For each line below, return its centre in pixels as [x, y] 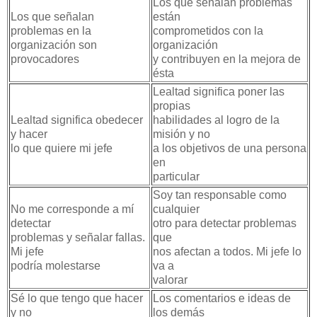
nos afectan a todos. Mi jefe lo [227, 251]
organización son [54, 45]
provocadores [45, 59]
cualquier [176, 209]
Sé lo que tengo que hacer [77, 298]
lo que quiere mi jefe [62, 148]
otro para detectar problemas [225, 223]
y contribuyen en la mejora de [227, 59]
